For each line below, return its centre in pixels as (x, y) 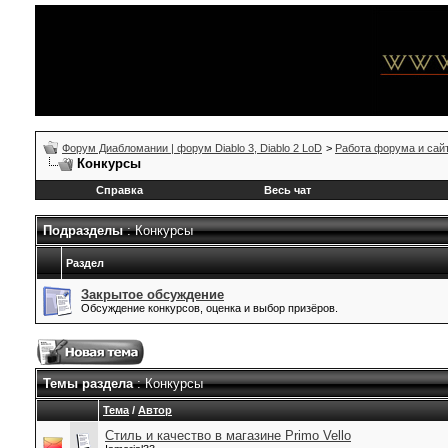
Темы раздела (88, 383)
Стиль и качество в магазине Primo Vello (228, 435)
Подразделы (83, 230)
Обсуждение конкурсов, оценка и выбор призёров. (209, 308)
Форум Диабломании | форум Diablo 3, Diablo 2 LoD (192, 148)
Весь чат (287, 190)
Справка (119, 190)
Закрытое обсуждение (152, 294)
